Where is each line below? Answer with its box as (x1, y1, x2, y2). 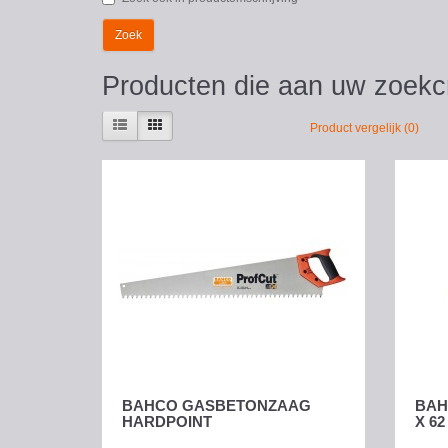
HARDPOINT (122, 413, 212, 431)
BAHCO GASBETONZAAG (122, 397, 311, 415)
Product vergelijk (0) (310, 120, 419, 135)
